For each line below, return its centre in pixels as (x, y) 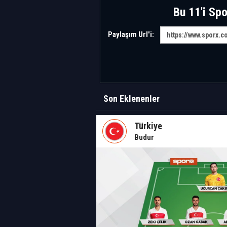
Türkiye (148, 126)
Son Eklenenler (131, 99)
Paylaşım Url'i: (131, 34)
